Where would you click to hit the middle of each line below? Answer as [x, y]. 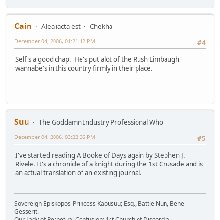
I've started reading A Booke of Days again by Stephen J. [100, 155]
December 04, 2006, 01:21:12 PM [55, 41]
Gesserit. [27, 212]
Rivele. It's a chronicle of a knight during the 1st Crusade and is [109, 164]
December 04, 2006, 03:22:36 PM [55, 137]
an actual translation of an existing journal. [79, 173]
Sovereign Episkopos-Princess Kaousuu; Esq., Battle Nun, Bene [99, 204]
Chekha [101, 27]
